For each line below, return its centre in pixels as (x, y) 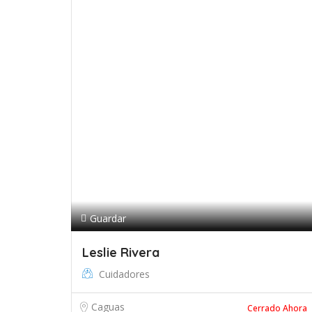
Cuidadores (124, 274)
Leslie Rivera (121, 252)
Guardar (108, 218)
